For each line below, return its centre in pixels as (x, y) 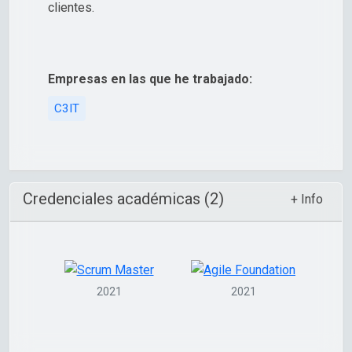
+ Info (307, 199)
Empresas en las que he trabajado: (150, 79)
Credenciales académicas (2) (123, 198)
